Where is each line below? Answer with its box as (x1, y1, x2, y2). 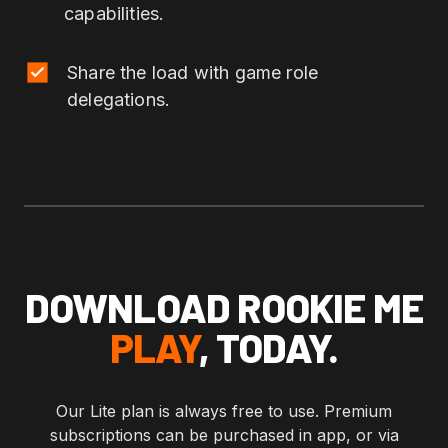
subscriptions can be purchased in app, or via (49, 424, 399, 445)
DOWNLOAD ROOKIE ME (24, 282, 424, 331)
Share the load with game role (67, 61, 319, 83)
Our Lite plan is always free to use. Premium (56, 400, 392, 421)
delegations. (67, 88, 171, 110)
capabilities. (64, 2, 165, 24)
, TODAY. (198, 322, 339, 371)
